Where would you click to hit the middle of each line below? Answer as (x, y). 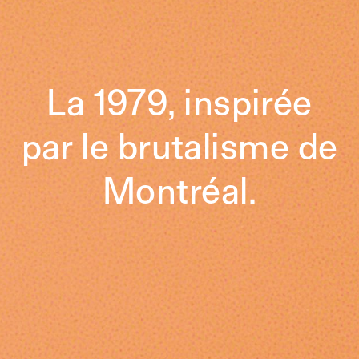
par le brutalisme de (179, 146)
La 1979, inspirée (179, 102)
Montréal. (179, 190)
